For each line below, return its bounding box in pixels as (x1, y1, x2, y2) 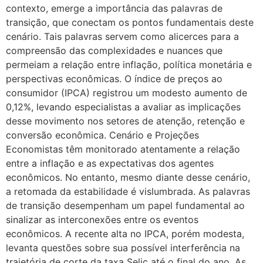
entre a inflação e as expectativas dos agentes (6, 157, 214, 169)
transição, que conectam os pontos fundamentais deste (6, 16, 254, 28)
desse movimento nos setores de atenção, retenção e (6, 114, 245, 127)
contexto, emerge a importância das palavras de (6, 2, 222, 14)
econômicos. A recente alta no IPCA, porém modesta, (6, 227, 244, 240)
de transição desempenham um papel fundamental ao (6, 199, 245, 211)
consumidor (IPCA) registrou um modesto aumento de (6, 86, 247, 99)
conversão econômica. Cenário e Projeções (6, 129, 199, 141)
